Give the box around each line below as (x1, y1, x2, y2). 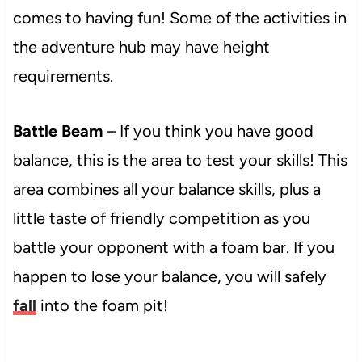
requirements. (12, 65, 117, 86)
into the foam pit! (36, 295, 172, 315)
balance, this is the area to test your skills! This (12, 149, 347, 170)
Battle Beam (12, 120, 107, 141)
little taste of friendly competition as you (12, 208, 310, 228)
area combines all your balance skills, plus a (12, 179, 321, 199)
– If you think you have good (106, 120, 314, 141)
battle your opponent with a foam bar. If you (12, 237, 335, 257)
